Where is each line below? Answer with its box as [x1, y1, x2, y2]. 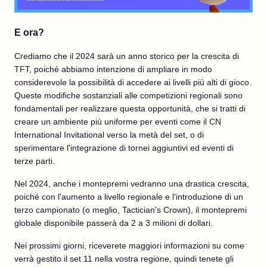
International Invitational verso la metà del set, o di [14, 130, 204, 139]
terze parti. [14, 156, 55, 166]
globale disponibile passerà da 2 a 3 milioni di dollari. [14, 218, 213, 228]
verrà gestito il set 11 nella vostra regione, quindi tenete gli [14, 254, 234, 263]
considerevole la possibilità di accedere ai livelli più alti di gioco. [14, 77, 252, 87]
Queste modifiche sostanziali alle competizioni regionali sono [14, 91, 243, 100]
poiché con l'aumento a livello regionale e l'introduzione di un [14, 192, 243, 201]
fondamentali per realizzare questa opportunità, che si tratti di [14, 104, 246, 113]
